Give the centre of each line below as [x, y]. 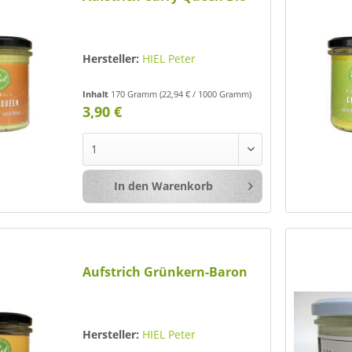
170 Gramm [136, 94]
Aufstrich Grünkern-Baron [165, 271]
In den [131, 186]
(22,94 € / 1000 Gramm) [206, 94]
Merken [301, 187]
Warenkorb [182, 186]
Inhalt [97, 94]
